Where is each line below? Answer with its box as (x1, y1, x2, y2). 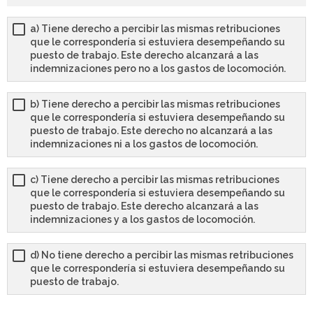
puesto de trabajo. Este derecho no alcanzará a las (30, 125, 272, 137)
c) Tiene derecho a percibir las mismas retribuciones (30, 174, 279, 186)
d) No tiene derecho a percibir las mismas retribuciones (30, 249, 293, 261)
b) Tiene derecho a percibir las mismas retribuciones (30, 99, 280, 110)
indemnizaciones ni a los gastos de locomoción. (30, 138, 258, 150)
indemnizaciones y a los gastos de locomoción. (30, 214, 255, 226)
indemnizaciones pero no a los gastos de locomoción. (30, 63, 286, 75)
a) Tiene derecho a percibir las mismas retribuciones (30, 23, 280, 35)
